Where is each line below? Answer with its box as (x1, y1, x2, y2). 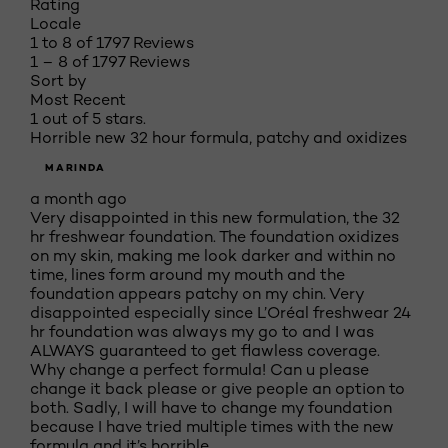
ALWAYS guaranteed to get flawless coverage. (30, 341, 380, 360)
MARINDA (45, 161, 106, 174)
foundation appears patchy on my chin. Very (30, 284, 364, 303)
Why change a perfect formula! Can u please (30, 360, 369, 379)
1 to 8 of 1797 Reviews (30, 33, 194, 52)
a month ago (30, 189, 127, 208)
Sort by (30, 71, 87, 90)
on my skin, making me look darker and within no (30, 246, 396, 265)
